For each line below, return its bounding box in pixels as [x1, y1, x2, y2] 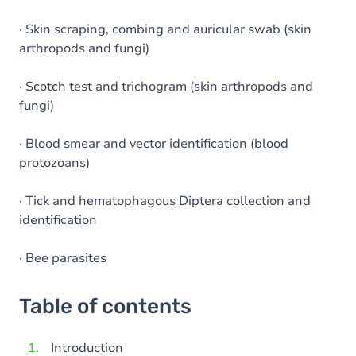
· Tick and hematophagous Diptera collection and [19, 192, 311, 210]
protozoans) [19, 154, 90, 172]
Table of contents [19, 294, 192, 319]
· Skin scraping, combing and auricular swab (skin [19, 21, 311, 38]
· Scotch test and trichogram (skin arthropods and [19, 78, 313, 95]
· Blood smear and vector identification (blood [19, 135, 288, 153]
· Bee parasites [19, 250, 106, 267]
